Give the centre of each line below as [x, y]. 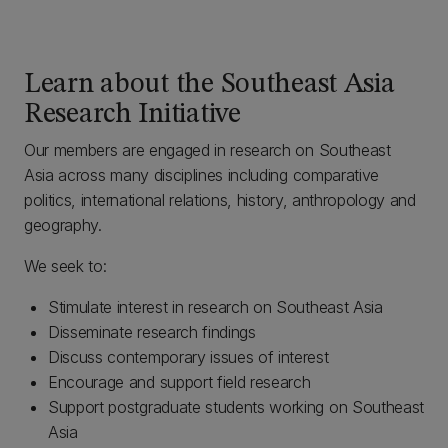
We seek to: [65, 266]
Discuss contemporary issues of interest [188, 357]
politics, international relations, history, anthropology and [220, 200]
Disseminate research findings [152, 332]
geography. [63, 225]
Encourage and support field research [179, 382]
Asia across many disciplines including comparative [201, 175]
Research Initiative [132, 115]
